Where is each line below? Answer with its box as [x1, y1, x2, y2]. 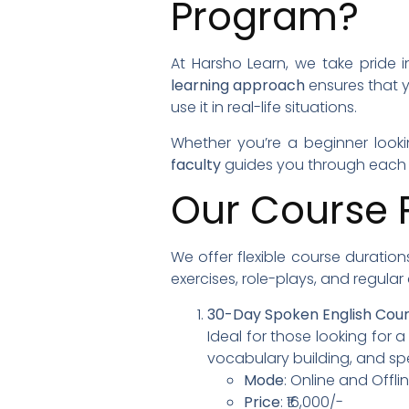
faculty [171, 153, 221, 175]
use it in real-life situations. [171, 96, 357, 118]
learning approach [171, 74, 306, 96]
